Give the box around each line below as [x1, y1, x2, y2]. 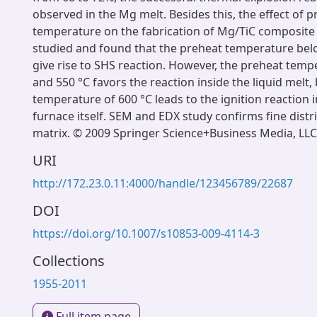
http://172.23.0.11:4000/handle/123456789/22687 [33, 175, 293, 191]
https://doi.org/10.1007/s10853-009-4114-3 [33, 226, 260, 241]
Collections [33, 251, 105, 270]
